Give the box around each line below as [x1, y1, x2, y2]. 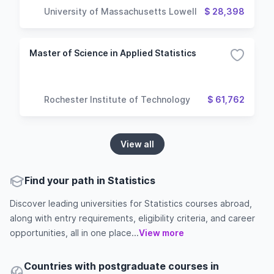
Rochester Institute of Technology [44, 94, 190, 105]
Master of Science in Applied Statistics [29, 48, 196, 58]
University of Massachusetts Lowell [44, 6, 197, 17]
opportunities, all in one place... [10, 228, 139, 238]
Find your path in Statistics [24, 174, 155, 187]
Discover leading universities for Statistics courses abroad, [10, 198, 252, 209]
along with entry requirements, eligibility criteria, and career [10, 213, 255, 223]
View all [120, 139, 154, 149]
